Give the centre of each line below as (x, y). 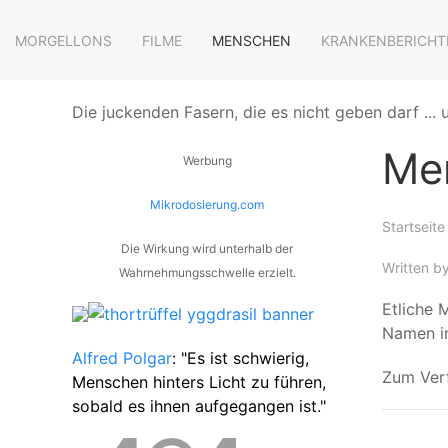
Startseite (413, 226)
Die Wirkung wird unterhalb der (207, 248)
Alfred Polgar (122, 357)
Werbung (207, 160)
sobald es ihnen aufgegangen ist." (199, 405)
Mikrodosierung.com (207, 204)
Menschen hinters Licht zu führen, (199, 381)
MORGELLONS (63, 40)
